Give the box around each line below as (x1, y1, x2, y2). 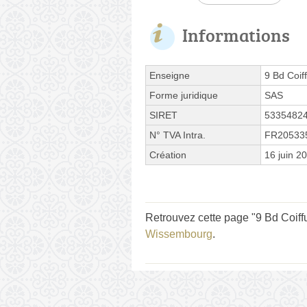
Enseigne (149, 69, 190, 81)
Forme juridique (149, 89, 218, 101)
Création (149, 149, 186, 160)
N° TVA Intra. (149, 129, 206, 140)
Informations (182, 22, 290, 47)
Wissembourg (145, 228, 212, 240)
